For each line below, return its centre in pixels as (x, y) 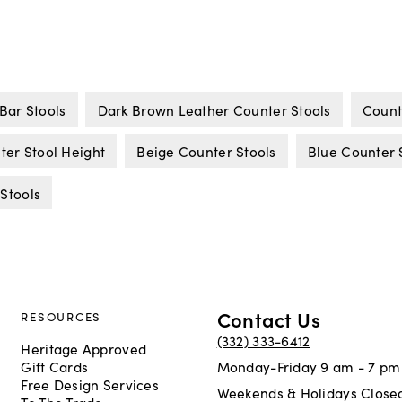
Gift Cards (55, 366)
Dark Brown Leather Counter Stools (214, 109)
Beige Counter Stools (206, 151)
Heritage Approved (84, 348)
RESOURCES (61, 317)
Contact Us (268, 319)
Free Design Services (90, 384)
